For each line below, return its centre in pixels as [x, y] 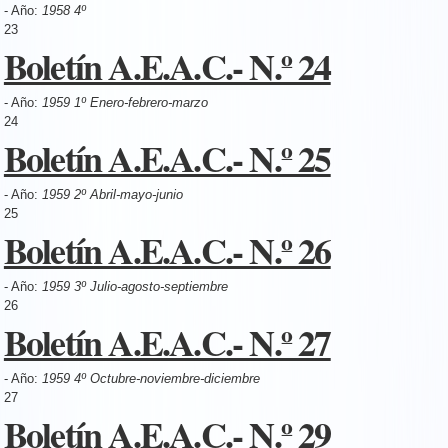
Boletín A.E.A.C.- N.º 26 [167, 249]
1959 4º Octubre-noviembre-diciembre [150, 378]
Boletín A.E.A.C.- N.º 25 [167, 157]
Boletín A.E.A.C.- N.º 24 [167, 65]
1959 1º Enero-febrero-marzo [124, 102]
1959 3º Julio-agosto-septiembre [134, 286]
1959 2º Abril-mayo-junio [112, 194]
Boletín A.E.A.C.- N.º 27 [167, 341]
